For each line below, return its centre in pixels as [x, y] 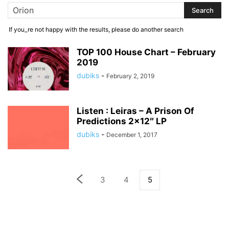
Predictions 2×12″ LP [122, 121]
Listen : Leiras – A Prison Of [135, 111]
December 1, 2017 [132, 135]
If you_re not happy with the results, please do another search [96, 29]
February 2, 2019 [130, 76]
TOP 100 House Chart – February [146, 52]
